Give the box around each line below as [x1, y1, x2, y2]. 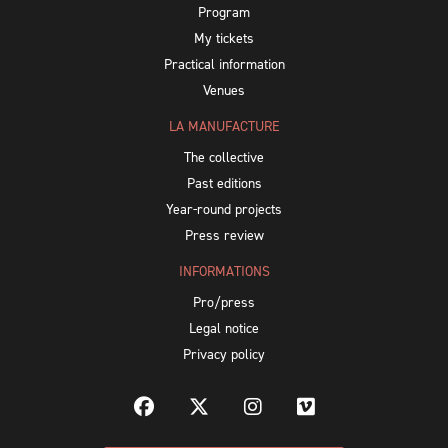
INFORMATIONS [178, 262, 270, 282]
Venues [203, 81, 245, 101]
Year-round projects [166, 200, 282, 220]
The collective [184, 148, 264, 168]
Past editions [186, 174, 262, 194]
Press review [184, 226, 264, 246]
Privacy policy [183, 345, 265, 365]
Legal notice [189, 319, 259, 339]
